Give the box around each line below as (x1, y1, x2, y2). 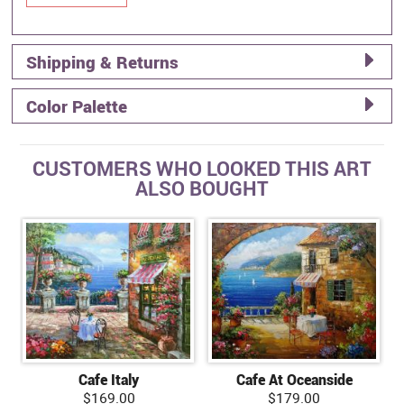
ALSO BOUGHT (135, 174, 269, 201)
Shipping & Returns (26, 50, 179, 74)
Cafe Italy (78, 369, 140, 390)
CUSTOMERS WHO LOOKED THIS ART (32, 154, 372, 181)
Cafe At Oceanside (235, 369, 353, 390)
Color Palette (26, 94, 128, 118)
